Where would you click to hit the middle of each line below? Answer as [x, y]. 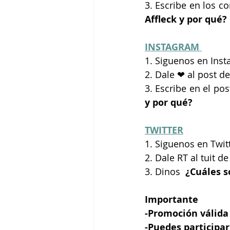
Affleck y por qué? [186, 19]
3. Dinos [164, 171]
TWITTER [164, 130]
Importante [171, 199]
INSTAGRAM [173, 47]
